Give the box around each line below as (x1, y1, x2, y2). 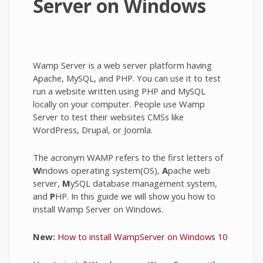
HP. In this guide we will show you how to (55, 190, 215, 202)
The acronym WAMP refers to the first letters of (33, 151, 223, 163)
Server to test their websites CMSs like (33, 111, 184, 123)
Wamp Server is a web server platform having (33, 59, 212, 71)
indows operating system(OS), (41, 164, 162, 176)
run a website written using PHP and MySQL (33, 85, 205, 97)
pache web (168, 164, 210, 176)
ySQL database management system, (70, 177, 217, 189)
